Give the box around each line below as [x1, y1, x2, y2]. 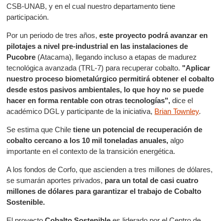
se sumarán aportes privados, [6, 176, 105, 184]
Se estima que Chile [6, 125, 74, 134]
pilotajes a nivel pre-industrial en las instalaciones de [6, 42, 188, 50]
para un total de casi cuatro [105, 176, 199, 184]
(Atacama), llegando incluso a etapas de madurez [36, 53, 197, 61]
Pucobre [6, 53, 36, 61]
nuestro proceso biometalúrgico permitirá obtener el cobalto [6, 74, 215, 83]
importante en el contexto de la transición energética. [6, 147, 176, 155]
